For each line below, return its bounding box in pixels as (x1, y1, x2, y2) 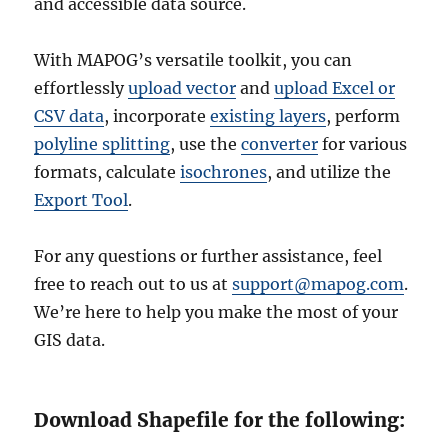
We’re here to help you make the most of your (34, 302, 399, 323)
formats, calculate (34, 162, 181, 183)
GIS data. (34, 330, 106, 351)
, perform (326, 106, 401, 127)
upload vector (128, 78, 237, 99)
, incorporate (104, 106, 211, 127)
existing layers (210, 106, 327, 127)
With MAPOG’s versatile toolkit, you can (34, 50, 353, 71)
